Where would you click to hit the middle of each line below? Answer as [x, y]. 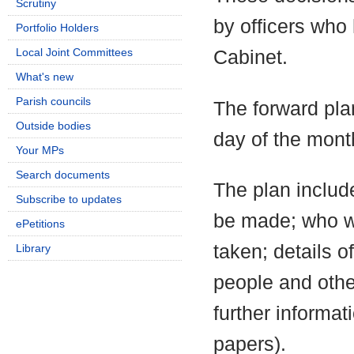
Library [33, 248]
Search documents [63, 175]
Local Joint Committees [74, 52]
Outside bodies [53, 126]
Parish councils [53, 101]
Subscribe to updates [69, 199]
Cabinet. [250, 58]
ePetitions [40, 224]
